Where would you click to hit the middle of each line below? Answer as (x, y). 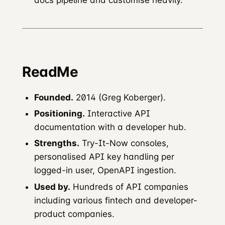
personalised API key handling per (104, 157)
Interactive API (118, 114)
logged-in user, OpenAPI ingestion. (105, 171)
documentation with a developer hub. (110, 127)
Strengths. (57, 143)
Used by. (52, 187)
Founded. (54, 98)
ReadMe (50, 72)
